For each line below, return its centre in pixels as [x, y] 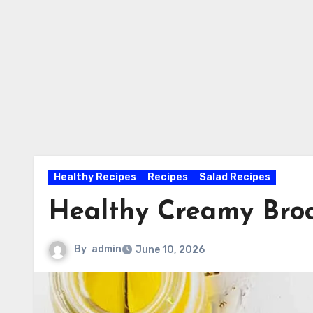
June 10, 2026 [170, 250]
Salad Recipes [235, 177]
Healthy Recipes [95, 177]
